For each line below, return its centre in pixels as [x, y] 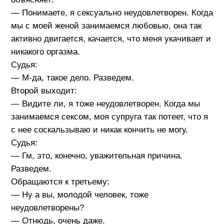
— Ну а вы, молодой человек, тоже [79, 194]
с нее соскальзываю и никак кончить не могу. [99, 129]
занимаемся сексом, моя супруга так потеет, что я [109, 116]
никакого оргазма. [45, 51]
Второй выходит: [44, 90]
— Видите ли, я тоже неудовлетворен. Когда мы [105, 103]
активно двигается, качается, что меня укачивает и [111, 38]
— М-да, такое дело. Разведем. [72, 77]
